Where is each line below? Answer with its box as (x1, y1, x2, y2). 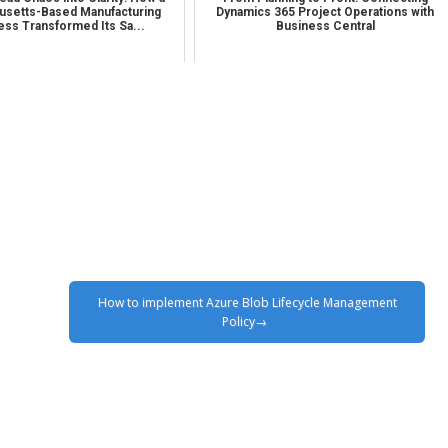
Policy (221, 312, 255, 330)
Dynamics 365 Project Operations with (216, 4, 435, 19)
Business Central (275, 18, 375, 33)
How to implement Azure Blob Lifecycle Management (97, 293, 397, 311)
